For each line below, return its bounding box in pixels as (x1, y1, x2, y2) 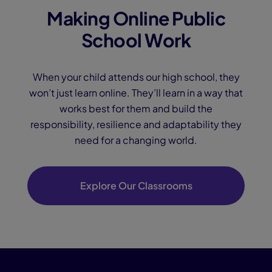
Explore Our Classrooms (80, 179, 192, 192)
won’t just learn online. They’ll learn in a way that (29, 86, 243, 99)
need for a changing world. (75, 134, 197, 146)
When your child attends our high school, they (32, 70, 240, 83)
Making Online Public (47, 7, 225, 30)
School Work (81, 29, 191, 52)
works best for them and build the (59, 102, 212, 115)
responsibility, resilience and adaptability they (30, 118, 242, 131)
